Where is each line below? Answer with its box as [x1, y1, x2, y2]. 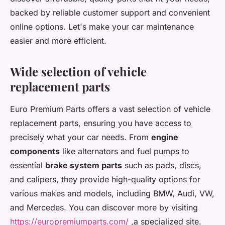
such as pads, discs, [122, 160, 201, 170]
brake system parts [45, 160, 122, 170]
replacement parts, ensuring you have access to [10, 118, 191, 128]
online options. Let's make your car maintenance [10, 22, 194, 32]
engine [151, 132, 178, 142]
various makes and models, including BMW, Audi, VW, [10, 188, 214, 198]
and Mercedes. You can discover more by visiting [10, 202, 198, 212]
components [10, 146, 60, 156]
